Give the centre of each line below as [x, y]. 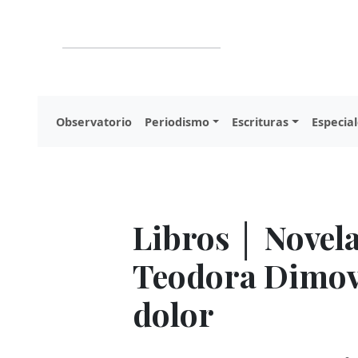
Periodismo [177, 121]
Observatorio [94, 121]
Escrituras [261, 121]
